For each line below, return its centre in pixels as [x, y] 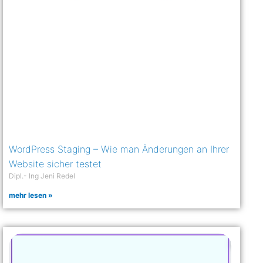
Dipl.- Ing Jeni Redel [42, 176]
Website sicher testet [55, 164]
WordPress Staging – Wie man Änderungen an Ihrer [119, 149]
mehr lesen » [31, 195]
